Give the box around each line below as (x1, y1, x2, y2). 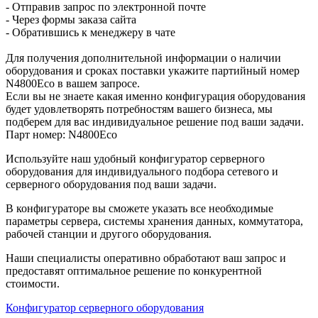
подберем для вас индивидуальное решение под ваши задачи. (6, 115, 304, 128)
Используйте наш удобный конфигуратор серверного (6, 152, 265, 165)
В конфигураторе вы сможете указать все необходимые (6, 202, 276, 214)
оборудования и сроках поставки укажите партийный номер (6, 64, 300, 77)
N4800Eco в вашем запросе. (6, 77, 140, 89)
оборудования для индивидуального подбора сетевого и (6, 165, 278, 177)
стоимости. (6, 277, 60, 290)
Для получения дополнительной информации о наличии (6, 51, 281, 64)
